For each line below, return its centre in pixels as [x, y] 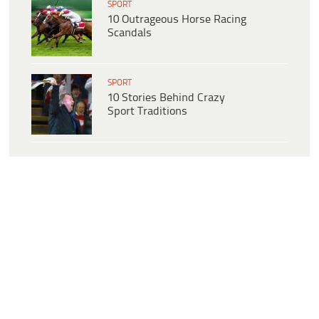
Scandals [130, 33]
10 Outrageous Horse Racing [177, 19]
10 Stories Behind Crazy [166, 98]
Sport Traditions [147, 111]
